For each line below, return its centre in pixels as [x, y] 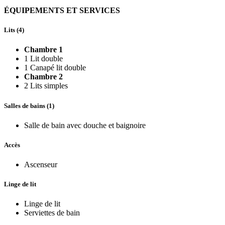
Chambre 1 [43, 50]
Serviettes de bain [52, 213]
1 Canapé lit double [55, 68]
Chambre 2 [43, 77]
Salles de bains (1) [29, 105]
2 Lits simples [46, 86]
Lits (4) [14, 30]
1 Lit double [43, 59]
